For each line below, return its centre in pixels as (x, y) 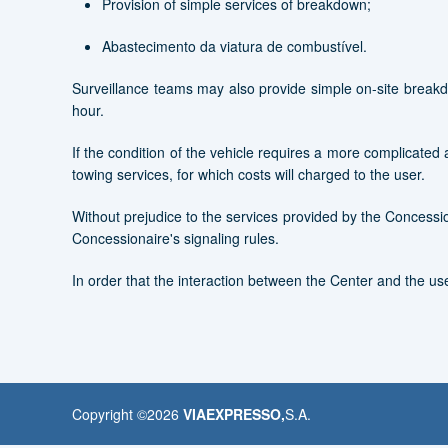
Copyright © (109, 414)
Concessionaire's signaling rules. (175, 238)
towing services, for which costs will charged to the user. (248, 174)
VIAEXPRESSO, (234, 414)
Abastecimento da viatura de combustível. (234, 46)
